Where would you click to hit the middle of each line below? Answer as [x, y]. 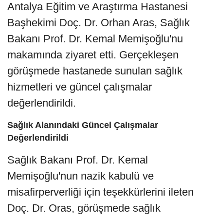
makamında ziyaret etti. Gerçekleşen [93, 54]
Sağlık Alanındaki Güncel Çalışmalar [83, 125]
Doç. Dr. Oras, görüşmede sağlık [84, 208]
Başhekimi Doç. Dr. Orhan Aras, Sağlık [99, 22]
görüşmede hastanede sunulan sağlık [95, 71]
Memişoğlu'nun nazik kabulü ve [81, 176]
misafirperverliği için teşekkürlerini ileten [100, 192]
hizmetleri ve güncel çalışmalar [80, 87]
